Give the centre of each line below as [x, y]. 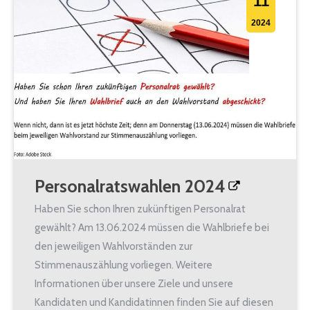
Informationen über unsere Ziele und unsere [134, 283]
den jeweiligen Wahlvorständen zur [113, 246]
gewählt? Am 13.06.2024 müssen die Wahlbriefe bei [152, 227]
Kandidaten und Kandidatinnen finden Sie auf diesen [154, 302]
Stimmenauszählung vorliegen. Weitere [124, 265]
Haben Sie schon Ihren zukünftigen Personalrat [140, 209]
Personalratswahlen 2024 [130, 186]
